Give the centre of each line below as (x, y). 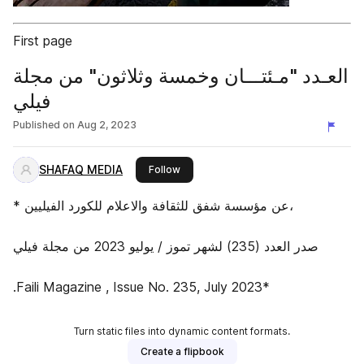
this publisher (212, 169)
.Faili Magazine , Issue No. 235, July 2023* (141, 287)
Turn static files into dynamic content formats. (182, 331)
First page (43, 41)
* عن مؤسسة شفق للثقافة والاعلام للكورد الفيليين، (19, 206)
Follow (165, 169)
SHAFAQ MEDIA (81, 169)
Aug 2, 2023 (107, 125)
